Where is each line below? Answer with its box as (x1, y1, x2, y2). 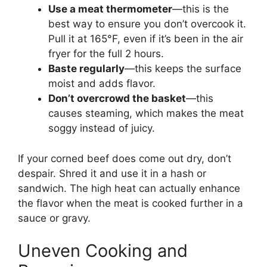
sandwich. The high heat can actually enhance (18, 182, 240, 194)
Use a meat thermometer (48, 3, 172, 15)
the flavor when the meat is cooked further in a (18, 197, 243, 209)
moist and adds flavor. (48, 77, 156, 90)
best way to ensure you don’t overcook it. (48, 18, 246, 30)
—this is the (172, 3, 229, 15)
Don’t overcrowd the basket (48, 92, 186, 105)
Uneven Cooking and (18, 240, 188, 262)
